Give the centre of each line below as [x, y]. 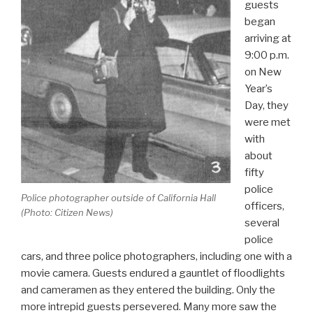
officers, [264, 206]
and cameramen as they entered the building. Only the [148, 290]
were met [267, 123]
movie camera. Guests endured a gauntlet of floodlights [153, 274]
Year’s [258, 89]
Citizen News [82, 212]
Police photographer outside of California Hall [118, 197]
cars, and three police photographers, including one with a [156, 257]
